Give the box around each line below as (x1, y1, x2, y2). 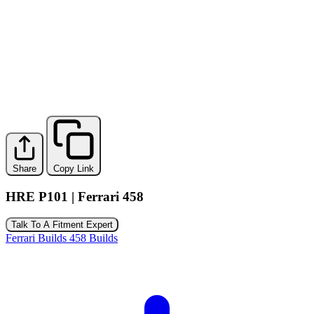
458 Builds (69, 232, 118, 245)
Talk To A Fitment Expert (11, 219, 113, 231)
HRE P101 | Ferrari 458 (6, 189, 144, 204)
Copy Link (53, 163, 94, 174)
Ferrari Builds (6, 232, 69, 245)
